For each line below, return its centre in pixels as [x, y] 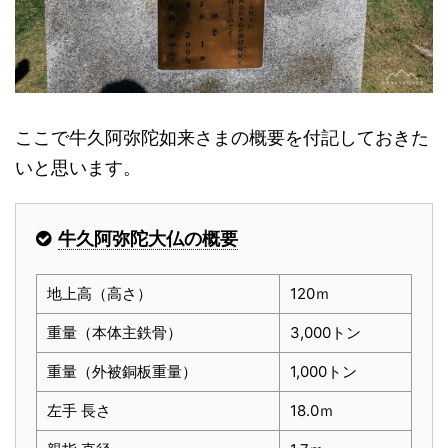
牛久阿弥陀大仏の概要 [148, 238]
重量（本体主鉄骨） [114, 332]
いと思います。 [78, 167]
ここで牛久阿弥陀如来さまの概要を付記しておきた [222, 137]
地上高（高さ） [99, 293]
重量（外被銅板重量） [122, 371]
